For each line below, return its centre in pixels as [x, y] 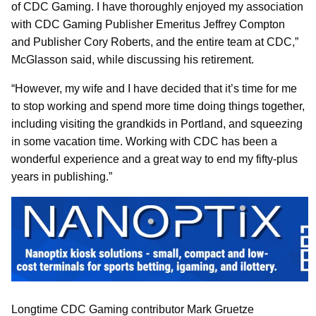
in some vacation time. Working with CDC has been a [144, 141]
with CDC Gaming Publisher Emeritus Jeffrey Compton [148, 24]
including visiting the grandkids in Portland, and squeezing [157, 123]
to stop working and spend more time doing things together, [158, 106]
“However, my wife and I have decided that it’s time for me [154, 88]
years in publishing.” [62, 176]
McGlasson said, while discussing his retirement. [133, 59]
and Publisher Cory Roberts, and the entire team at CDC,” [155, 42]
